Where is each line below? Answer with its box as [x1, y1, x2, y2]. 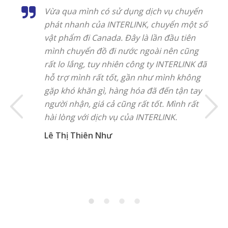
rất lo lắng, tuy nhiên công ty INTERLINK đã [44, 59, 207, 70]
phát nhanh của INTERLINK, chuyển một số [44, 19, 208, 30]
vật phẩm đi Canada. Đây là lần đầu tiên [44, 32, 195, 43]
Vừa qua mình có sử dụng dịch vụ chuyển [44, 6, 203, 17]
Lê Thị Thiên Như [44, 130, 112, 141]
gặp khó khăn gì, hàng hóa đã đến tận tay [44, 85, 202, 96]
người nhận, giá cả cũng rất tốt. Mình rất [44, 98, 198, 109]
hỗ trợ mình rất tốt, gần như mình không [44, 72, 201, 83]
